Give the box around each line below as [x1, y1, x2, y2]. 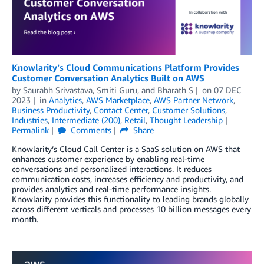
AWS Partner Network [153, 95, 233, 105]
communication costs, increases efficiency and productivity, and [12, 174, 243, 184]
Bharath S [157, 85, 193, 95]
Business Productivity [12, 105, 90, 115]
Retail [124, 115, 146, 126]
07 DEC [213, 85, 242, 95]
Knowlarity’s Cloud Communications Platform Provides [12, 62, 239, 73]
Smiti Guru [97, 85, 137, 95]
